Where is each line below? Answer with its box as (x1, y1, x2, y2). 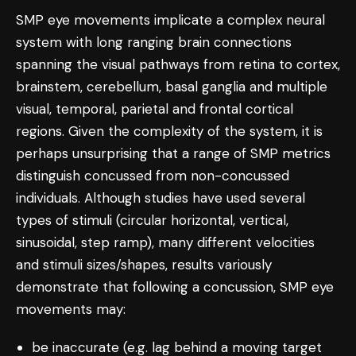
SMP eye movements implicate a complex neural (16, 10, 325, 29)
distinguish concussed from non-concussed (16, 166, 289, 184)
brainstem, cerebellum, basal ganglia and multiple (16, 77, 327, 95)
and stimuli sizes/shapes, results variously (16, 255, 272, 273)
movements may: (16, 300, 126, 318)
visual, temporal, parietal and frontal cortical (16, 99, 293, 118)
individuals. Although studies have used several (16, 188, 305, 207)
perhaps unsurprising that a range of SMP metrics (16, 144, 331, 162)
